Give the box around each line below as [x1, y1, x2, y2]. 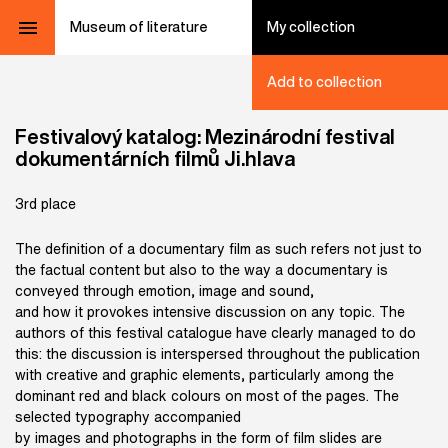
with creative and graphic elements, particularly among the [15, 368, 394, 382]
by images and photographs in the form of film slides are [15, 431, 382, 445]
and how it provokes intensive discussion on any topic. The [15, 305, 405, 319]
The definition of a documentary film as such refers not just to [15, 242, 422, 256]
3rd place [15, 197, 76, 211]
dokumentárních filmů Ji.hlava [15, 148, 295, 169]
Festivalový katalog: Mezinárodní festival [15, 126, 395, 147]
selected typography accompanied [15, 410, 241, 424]
